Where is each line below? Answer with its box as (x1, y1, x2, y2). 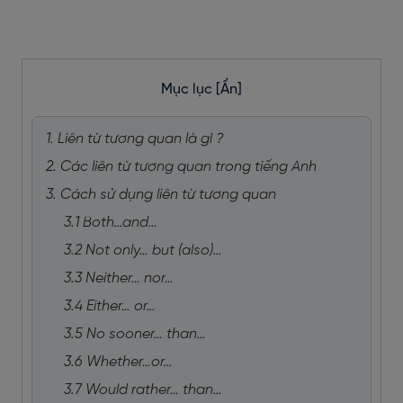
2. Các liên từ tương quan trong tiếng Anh (46, 159, 317, 175)
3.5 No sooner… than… (64, 327, 206, 342)
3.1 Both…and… (64, 215, 157, 230)
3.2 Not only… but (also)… (64, 243, 222, 258)
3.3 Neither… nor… (64, 271, 174, 286)
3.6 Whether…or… (64, 354, 173, 370)
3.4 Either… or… (64, 299, 156, 314)
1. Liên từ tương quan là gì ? (46, 131, 224, 147)
